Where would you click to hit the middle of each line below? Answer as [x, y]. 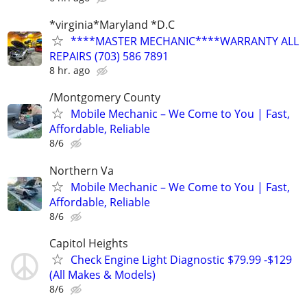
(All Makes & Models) [102, 274]
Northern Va [82, 170]
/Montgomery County [105, 98]
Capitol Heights [89, 243]
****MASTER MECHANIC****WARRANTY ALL [185, 41]
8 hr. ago [70, 71]
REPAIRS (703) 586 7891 [109, 57]
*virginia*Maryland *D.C [112, 25]
